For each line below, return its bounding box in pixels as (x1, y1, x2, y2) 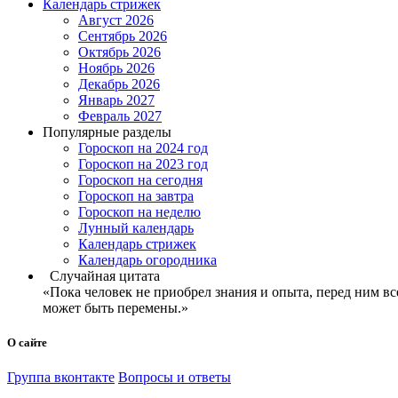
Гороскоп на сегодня (78, 171, 203, 187)
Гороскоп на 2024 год (78, 139, 208, 155)
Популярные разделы (43, 123, 171, 139)
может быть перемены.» (43, 299, 188, 315)
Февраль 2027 (78, 107, 162, 123)
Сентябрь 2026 (78, 28, 167, 44)
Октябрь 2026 (78, 44, 161, 60)
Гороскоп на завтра (78, 187, 194, 203)
